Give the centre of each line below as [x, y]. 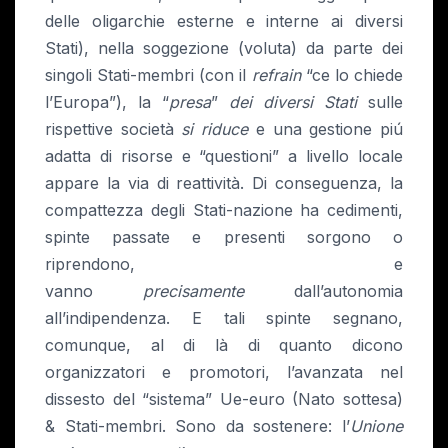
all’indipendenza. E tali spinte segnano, [224, 318]
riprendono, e [224, 264]
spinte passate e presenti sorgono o [224, 237]
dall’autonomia [323, 291]
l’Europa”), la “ [107, 102]
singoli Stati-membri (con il [148, 75]
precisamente [193, 291]
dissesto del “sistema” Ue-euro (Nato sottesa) [224, 399]
